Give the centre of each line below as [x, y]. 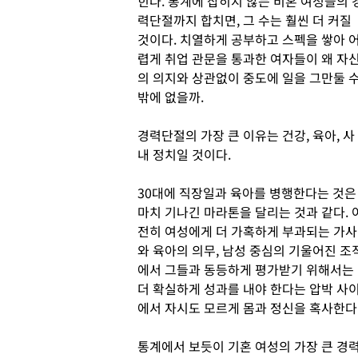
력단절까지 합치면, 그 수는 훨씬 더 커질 [245, 20]
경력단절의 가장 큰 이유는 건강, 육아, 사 [246, 135]
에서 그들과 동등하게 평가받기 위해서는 [246, 269]
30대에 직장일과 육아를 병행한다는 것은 [247, 193]
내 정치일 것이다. [184, 154]
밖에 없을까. [172, 97]
